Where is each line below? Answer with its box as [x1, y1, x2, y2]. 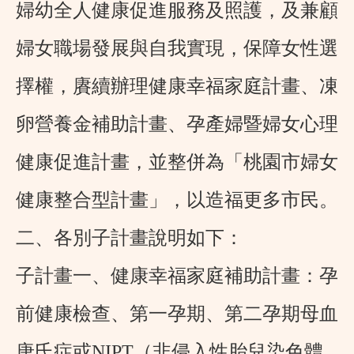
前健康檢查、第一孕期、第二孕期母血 [16, 303, 338, 325]
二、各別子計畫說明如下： [16, 228, 243, 249]
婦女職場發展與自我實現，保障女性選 [16, 38, 338, 59]
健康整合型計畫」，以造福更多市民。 [16, 190, 338, 211]
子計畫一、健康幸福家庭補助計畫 [16, 265, 300, 287]
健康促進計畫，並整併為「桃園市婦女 [16, 152, 338, 173]
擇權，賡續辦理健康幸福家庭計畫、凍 [16, 76, 338, 97]
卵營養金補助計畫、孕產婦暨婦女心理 [16, 114, 338, 135]
